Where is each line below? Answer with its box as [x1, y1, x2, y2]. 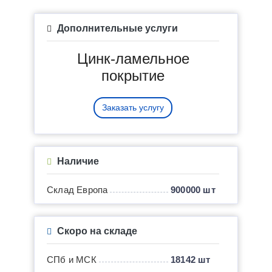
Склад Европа [47, 184, 108, 195]
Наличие [55, 155, 99, 166]
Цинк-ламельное [76, 50, 189, 67]
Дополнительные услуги [55, 22, 178, 33]
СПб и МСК [47, 254, 97, 265]
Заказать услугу [102, 102, 164, 112]
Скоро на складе [55, 225, 137, 236]
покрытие [101, 67, 165, 84]
